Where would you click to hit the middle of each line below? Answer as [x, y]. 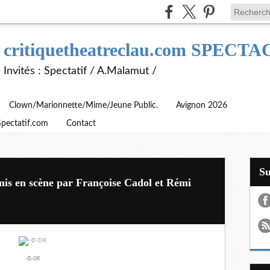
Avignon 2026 [202, 105]
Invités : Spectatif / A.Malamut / [80, 71]
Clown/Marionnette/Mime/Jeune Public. [83, 105]
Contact [81, 124]
